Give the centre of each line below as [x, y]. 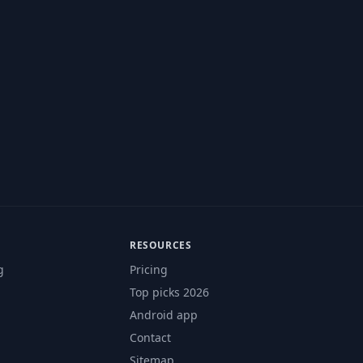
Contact [150, 337]
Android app [164, 315]
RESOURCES [161, 245]
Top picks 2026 [169, 292]
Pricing [149, 269]
